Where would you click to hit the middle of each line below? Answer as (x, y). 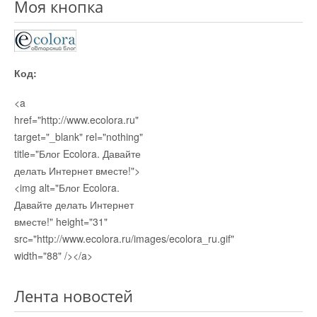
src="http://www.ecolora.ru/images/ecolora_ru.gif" (124, 239)
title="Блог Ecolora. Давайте (77, 154)
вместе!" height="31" (61, 222)
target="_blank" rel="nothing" (79, 137)
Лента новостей (74, 296)
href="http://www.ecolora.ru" (76, 120)
